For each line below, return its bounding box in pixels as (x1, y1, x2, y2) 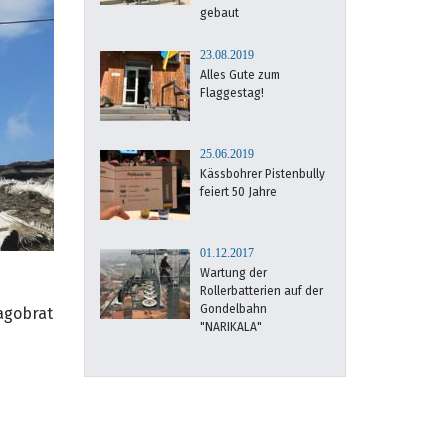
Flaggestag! (199, 86, 264, 100)
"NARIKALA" (199, 320, 262, 334)
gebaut (199, 6, 239, 20)
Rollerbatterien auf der (199, 284, 323, 298)
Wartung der (199, 266, 267, 280)
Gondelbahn (199, 302, 267, 316)
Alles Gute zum (199, 68, 280, 82)
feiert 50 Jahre (199, 185, 277, 199)
